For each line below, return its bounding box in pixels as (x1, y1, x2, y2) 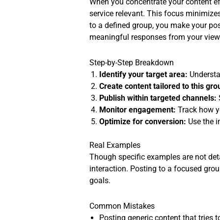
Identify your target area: (99, 70, 188, 80)
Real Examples (89, 140, 141, 150)
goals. (89, 176, 111, 186)
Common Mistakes (89, 201, 155, 211)
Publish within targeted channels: (99, 93, 217, 103)
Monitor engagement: (99, 105, 176, 115)
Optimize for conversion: (99, 117, 187, 127)
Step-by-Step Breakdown (89, 58, 174, 68)
